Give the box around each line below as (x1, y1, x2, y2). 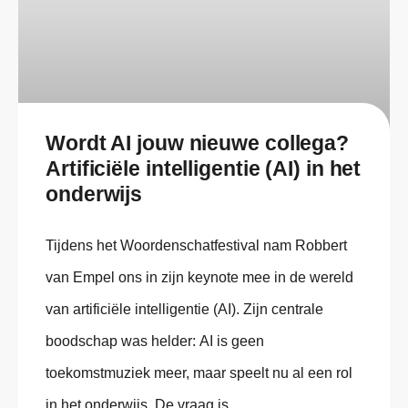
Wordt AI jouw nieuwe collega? (46, 130, 350, 155)
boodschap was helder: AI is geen (46, 332, 264, 349)
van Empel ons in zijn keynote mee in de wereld (46, 269, 353, 285)
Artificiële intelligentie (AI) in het (46, 156, 362, 180)
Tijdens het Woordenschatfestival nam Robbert (46, 237, 347, 253)
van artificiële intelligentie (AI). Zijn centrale (46, 301, 323, 317)
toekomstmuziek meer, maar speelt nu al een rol (46, 364, 352, 381)
